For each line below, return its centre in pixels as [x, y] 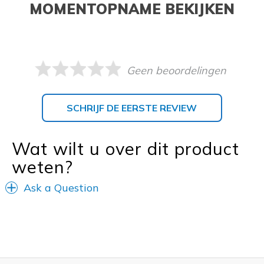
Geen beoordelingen [177, 70]
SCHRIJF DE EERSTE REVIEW [132, 108]
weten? [42, 166]
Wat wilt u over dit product [126, 148]
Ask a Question [61, 187]
